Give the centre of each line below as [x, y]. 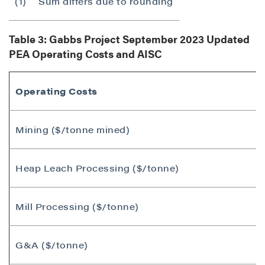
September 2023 [164, 39]
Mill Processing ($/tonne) [77, 206]
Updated [228, 39]
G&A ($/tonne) [52, 245]
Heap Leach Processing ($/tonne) [97, 168]
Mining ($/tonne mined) [72, 130]
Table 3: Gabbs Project [66, 39]
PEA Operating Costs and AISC [85, 54]
